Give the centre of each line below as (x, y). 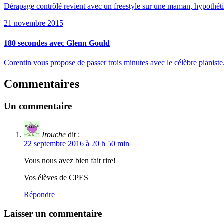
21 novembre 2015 (34, 23)
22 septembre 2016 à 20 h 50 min (77, 143)
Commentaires (42, 84)
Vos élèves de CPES (56, 177)
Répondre (39, 194)
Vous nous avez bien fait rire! (70, 160)
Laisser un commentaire (53, 214)
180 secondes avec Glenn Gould (57, 43)
